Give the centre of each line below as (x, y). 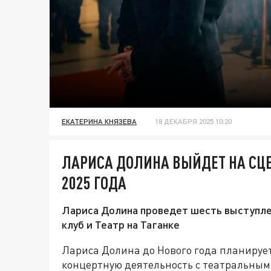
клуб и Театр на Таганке (121, 225)
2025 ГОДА (94, 183)
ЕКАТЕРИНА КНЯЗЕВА (99, 122)
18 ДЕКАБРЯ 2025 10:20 (193, 122)
